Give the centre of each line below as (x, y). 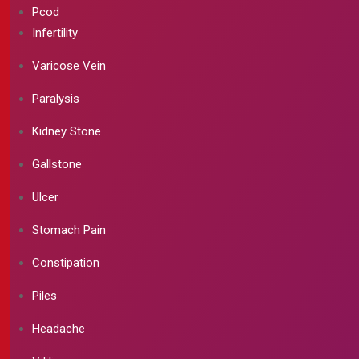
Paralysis (56, 99)
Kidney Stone (67, 132)
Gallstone (57, 165)
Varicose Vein (69, 66)
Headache (58, 329)
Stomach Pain (69, 230)
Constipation (66, 263)
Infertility (55, 33)
